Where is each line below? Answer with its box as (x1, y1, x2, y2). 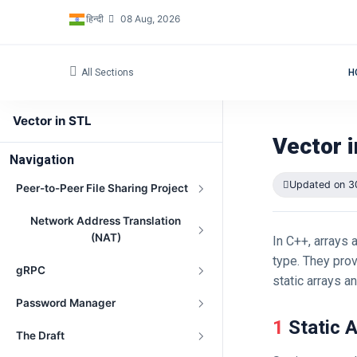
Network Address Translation (30, 214, 181, 227)
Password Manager (16, 296, 116, 309)
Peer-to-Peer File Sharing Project (16, 182, 188, 194)
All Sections (81, 67, 134, 78)
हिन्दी (86, 13, 104, 25)
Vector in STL (13, 113, 92, 128)
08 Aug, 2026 (118, 13, 181, 25)
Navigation (10, 152, 74, 167)
